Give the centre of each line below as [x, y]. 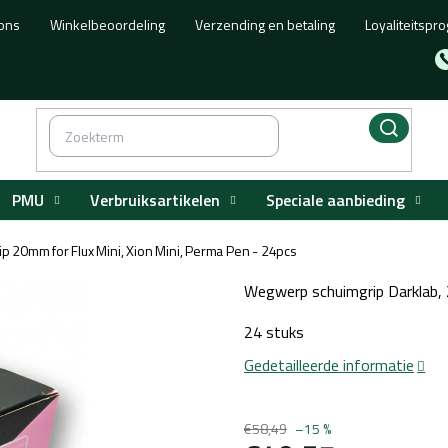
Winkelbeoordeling [108, 24]
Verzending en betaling [265, 24]
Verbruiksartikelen [155, 199]
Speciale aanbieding [335, 199]
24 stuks [274, 332]
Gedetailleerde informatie [329, 365]
